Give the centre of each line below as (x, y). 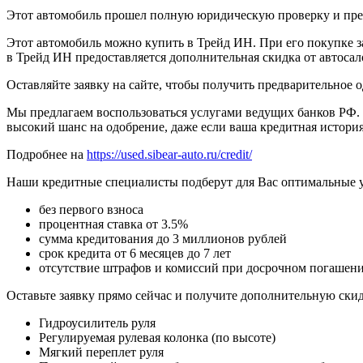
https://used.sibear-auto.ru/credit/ (169, 155)
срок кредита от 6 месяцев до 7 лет (135, 254)
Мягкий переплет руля (101, 352)
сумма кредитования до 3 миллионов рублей (163, 239)
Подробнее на (47, 155)
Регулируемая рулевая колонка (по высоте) (157, 338)
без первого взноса (91, 210)
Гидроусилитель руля (97, 323)
